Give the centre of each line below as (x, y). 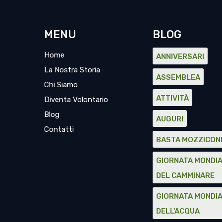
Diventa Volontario (76, 99)
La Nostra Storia (72, 70)
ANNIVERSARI (180, 56)
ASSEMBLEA (178, 77)
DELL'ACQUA (178, 211)
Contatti (59, 129)
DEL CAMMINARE (186, 175)
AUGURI (170, 119)
